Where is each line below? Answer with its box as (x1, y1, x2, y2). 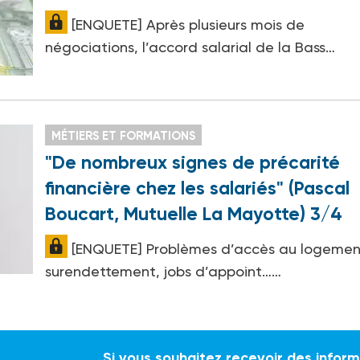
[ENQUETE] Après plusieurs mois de (67, 16, 305, 34)
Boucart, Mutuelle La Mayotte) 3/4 (45, 202, 343, 225)
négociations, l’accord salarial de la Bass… (45, 39, 336, 56)
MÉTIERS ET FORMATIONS (51, 128, 196, 143)
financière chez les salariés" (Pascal (45, 176, 350, 199)
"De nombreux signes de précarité (45, 150, 341, 174)
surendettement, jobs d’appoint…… (45, 262, 282, 280)
